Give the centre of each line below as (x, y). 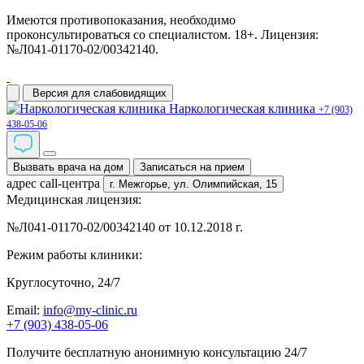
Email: (23, 310)
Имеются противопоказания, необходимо (121, 20)
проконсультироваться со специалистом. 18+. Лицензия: (162, 35)
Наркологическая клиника (242, 108)
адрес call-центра (53, 183)
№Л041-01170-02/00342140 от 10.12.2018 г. (125, 227)
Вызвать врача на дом (68, 167)
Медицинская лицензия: (74, 199)
